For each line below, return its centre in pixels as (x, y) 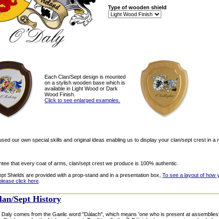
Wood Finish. (60, 94)
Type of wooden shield (137, 7)
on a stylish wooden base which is (85, 82)
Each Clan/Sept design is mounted (85, 77)
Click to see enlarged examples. (82, 100)
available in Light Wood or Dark (81, 88)
